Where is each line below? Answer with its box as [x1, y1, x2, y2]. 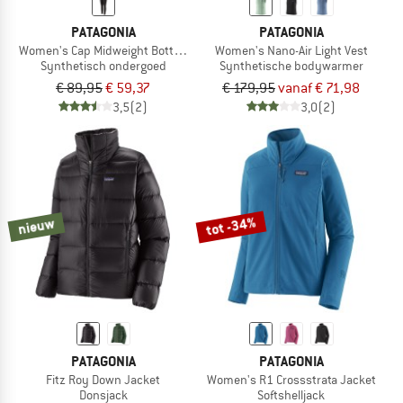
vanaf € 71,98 [278, 78, 360, 97]
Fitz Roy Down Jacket [46, 371, 160, 388]
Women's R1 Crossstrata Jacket [206, 371, 376, 388]
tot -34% [204, 211, 258, 240]
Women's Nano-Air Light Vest [214, 41, 368, 58]
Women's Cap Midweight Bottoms [18, 41, 197, 58]
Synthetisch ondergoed [40, 57, 166, 74]
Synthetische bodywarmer [219, 57, 363, 74]
